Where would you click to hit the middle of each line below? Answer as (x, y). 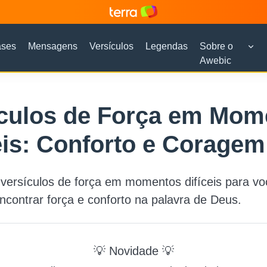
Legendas (166, 46)
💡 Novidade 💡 (133, 251)
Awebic (215, 60)
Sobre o (216, 46)
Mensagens (52, 46)
